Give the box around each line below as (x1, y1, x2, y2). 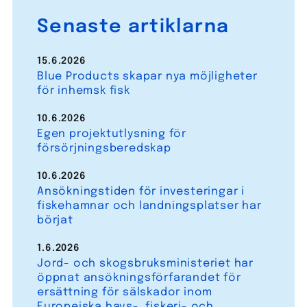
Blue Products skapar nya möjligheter (36, 70, 258, 82)
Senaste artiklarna (36, 18, 230, 37)
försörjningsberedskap (36, 142, 171, 154)
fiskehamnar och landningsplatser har (36, 199, 262, 212)
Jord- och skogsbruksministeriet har (36, 257, 254, 269)
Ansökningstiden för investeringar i (36, 185, 245, 197)
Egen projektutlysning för (36, 127, 186, 140)
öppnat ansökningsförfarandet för (36, 271, 241, 284)
